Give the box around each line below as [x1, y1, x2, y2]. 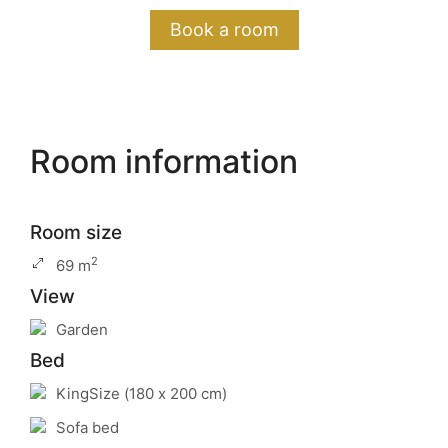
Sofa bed [56, 418, 119, 437]
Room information [30, 142, 298, 181]
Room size [30, 221, 122, 244]
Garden [56, 319, 108, 339]
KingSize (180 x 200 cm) [56, 383, 227, 403]
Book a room [169, 19, 279, 40]
